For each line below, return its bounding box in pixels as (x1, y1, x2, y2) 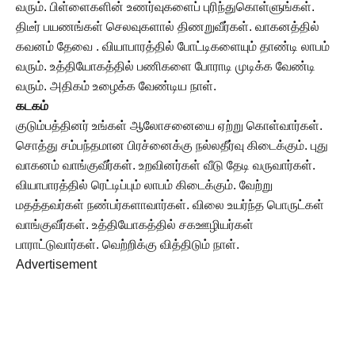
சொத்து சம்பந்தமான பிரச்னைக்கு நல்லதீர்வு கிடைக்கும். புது (16, 139, 328, 152)
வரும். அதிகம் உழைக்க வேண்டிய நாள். (16, 79, 216, 93)
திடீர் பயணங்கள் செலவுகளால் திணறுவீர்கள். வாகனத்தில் (16, 20, 319, 33)
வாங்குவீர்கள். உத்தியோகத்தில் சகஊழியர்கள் (16, 218, 254, 231)
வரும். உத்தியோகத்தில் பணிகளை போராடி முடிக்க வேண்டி (16, 59, 315, 73)
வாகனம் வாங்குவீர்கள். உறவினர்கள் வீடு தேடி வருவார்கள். (16, 158, 315, 172)
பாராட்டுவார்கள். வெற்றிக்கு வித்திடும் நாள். (16, 238, 239, 251)
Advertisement (16, 258, 97, 271)
